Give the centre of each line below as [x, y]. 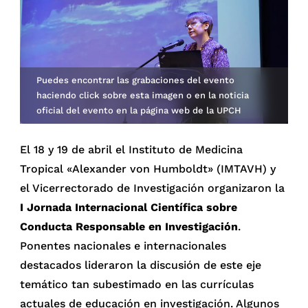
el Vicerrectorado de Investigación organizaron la [153, 188]
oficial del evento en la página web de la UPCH [139, 110]
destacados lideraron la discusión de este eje [141, 265]
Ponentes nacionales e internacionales [123, 245]
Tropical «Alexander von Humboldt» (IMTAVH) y [148, 168]
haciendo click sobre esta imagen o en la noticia [143, 95]
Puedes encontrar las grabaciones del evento [136, 80]
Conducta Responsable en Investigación [129, 226]
